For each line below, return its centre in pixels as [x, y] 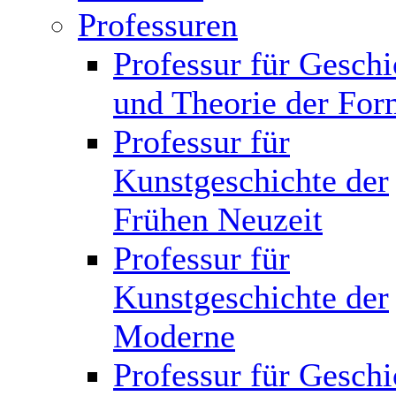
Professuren [158, 25]
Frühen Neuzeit [218, 219]
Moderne [174, 336]
